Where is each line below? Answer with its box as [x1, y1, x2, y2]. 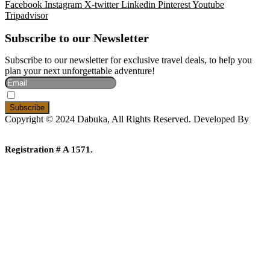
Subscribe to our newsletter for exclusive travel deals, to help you [5, 55, 252, 66]
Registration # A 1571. [5, 145, 93, 155]
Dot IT [5, 125, 31, 136]
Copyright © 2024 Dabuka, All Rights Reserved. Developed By [5, 114, 249, 125]
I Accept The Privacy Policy [19, 92, 110, 101]
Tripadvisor [5, 10, 48, 21]
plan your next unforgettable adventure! [5, 66, 155, 77]
